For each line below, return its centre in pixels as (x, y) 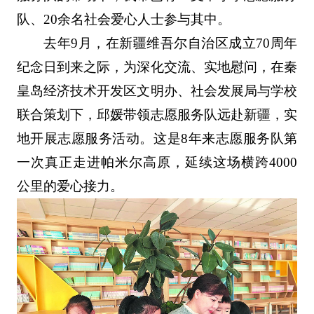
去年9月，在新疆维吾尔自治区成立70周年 (171, 43)
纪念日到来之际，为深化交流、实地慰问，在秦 (157, 67)
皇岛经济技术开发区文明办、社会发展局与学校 (157, 90)
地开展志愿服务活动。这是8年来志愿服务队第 (157, 138)
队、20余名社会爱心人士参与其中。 (123, 19)
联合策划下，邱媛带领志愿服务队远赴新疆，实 (157, 114)
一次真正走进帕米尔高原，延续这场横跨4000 (157, 162)
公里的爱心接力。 (70, 186)
